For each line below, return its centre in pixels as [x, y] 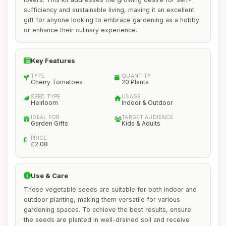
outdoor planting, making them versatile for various [102, 200]
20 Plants [135, 82]
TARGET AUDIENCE [148, 117]
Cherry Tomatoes [57, 82]
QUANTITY [136, 76]
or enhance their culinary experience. [80, 30]
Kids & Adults [141, 123]
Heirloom [44, 103]
